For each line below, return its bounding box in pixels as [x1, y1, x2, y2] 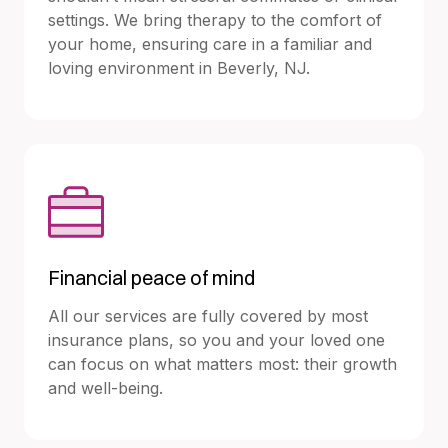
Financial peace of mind [48, 264, 255, 290]
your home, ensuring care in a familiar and [48, 33, 372, 54]
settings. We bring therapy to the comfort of [48, 9, 382, 30]
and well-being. [48, 377, 163, 398]
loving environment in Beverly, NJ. [48, 57, 310, 78]
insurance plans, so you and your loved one [48, 329, 385, 350]
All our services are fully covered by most [48, 305, 368, 326]
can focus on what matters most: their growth [48, 353, 397, 374]
